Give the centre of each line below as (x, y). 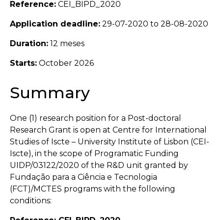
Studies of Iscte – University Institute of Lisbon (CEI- (110, 141)
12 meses (66, 43)
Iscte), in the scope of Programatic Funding (94, 153)
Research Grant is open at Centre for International (108, 130)
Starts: (23, 63)
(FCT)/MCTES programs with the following (93, 189)
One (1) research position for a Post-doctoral (96, 118)
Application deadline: (55, 24)
